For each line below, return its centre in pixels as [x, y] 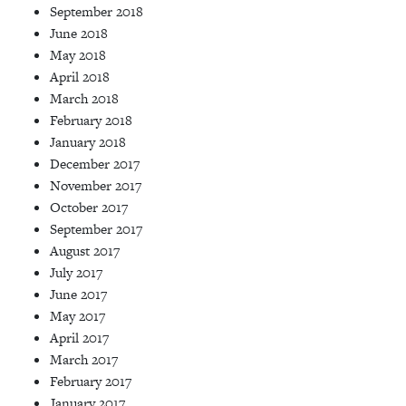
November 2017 [96, 185]
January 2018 [88, 141]
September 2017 [96, 228]
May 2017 [77, 315]
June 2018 [79, 33]
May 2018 [78, 54]
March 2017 [84, 359]
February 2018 [91, 120]
